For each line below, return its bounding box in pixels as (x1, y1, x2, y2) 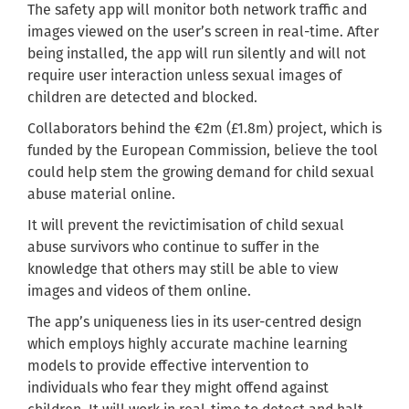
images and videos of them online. (27, 282, 251, 300)
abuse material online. (27, 185, 175, 204)
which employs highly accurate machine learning (27, 335, 347, 353)
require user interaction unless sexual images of (27, 67, 341, 85)
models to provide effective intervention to (27, 357, 309, 375)
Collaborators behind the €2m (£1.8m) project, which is (27, 120, 382, 138)
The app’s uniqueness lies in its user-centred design (27, 313, 362, 331)
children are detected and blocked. (27, 89, 261, 107)
